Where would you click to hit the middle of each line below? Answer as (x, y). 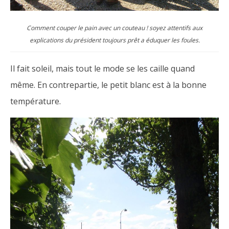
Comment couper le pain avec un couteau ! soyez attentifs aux (114, 28)
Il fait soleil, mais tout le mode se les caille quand (102, 68)
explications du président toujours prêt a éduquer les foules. (114, 40)
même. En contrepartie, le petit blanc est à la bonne (108, 85)
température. (36, 101)
